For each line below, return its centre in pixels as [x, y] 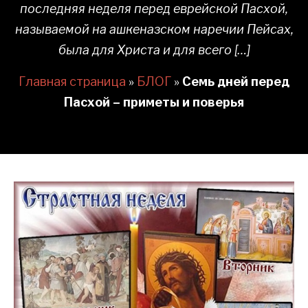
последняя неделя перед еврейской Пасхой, [154, 9]
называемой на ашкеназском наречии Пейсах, [154, 29]
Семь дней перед [236, 81]
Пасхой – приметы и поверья [154, 102]
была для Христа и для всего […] [154, 50]
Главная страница [72, 81]
